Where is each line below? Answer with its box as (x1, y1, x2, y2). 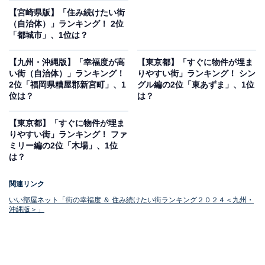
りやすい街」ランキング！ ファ (9, 130, 127, 140)
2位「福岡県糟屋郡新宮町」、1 (9, 80, 126, 90)
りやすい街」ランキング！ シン (137, 69, 256, 79)
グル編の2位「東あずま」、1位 (137, 80, 254, 90)
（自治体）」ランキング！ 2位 (9, 19, 124, 29)
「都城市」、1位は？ (9, 30, 88, 40)
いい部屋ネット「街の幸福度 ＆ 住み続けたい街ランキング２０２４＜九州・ (9, 196, 254, 205)
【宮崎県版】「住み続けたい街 (9, 8, 125, 18)
